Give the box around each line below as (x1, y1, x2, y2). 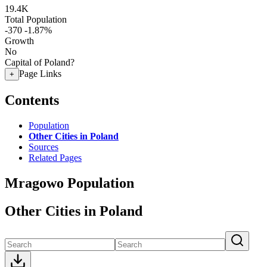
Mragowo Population (5, 175, 134, 191)
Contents (5, 92, 59, 108)
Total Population (5, 14, 67, 24)
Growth (5, 36, 34, 46)
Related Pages (29, 152, 82, 163)
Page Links (19, 69, 61, 79)
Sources (29, 141, 58, 152)
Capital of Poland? (5, 57, 74, 67)
